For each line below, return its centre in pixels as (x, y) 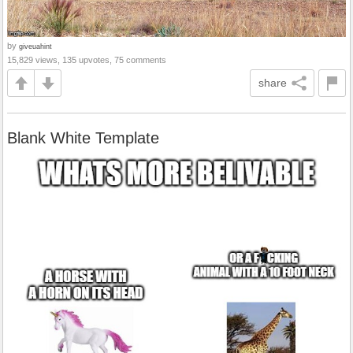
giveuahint (35, 46)
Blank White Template (83, 138)
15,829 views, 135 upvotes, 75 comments (87, 60)
